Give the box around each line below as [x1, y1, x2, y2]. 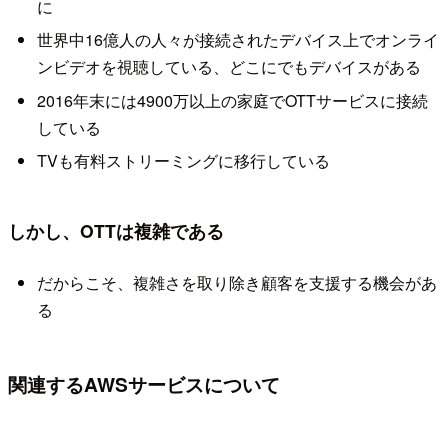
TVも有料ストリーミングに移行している [36, 148, 330, 172]
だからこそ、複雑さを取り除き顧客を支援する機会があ [36, 270, 437, 294]
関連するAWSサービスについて [8, 370, 280, 399]
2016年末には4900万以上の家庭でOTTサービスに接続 [36, 88, 428, 112]
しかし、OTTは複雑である [8, 217, 224, 243]
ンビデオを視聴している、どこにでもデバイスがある [36, 55, 421, 79]
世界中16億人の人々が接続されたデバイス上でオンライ [36, 28, 439, 52]
